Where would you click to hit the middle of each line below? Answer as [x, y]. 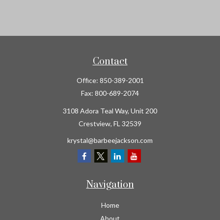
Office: [88, 80]
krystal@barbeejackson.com [110, 140]
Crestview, [95, 124]
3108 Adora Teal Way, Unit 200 [110, 111]
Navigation [110, 185]
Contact [110, 62]
